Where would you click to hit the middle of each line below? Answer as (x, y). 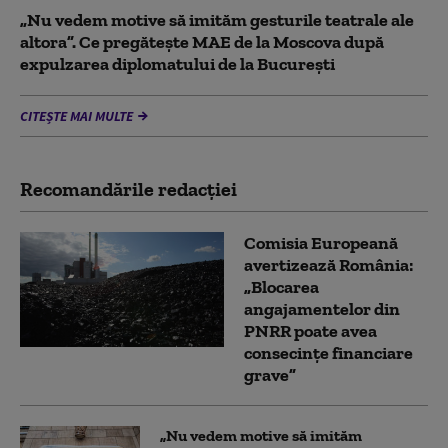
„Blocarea (281, 287)
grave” (270, 375)
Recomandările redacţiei (128, 189)
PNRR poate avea (310, 331)
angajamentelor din (322, 309)
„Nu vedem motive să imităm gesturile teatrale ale (217, 20)
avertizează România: (328, 265)
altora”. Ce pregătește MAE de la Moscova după (202, 42)
